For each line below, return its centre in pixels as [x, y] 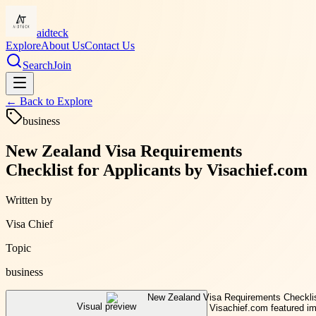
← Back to [31, 101]
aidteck [53, 33]
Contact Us [110, 45]
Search [38, 65]
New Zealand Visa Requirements [124, 151]
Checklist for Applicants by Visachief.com [157, 170]
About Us [63, 45]
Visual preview [107, 307]
